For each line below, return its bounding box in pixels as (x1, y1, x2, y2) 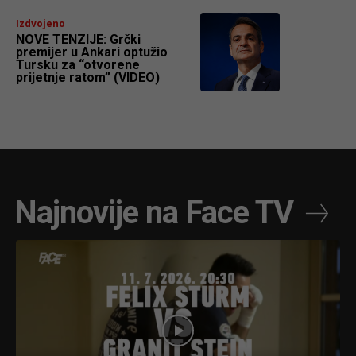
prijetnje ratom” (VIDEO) (16, 70, 160, 86)
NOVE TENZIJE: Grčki (16, 32, 141, 48)
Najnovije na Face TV (14, 194, 293, 232)
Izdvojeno (16, 17, 65, 31)
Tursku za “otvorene (16, 57, 140, 73)
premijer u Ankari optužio (16, 44, 168, 60)
